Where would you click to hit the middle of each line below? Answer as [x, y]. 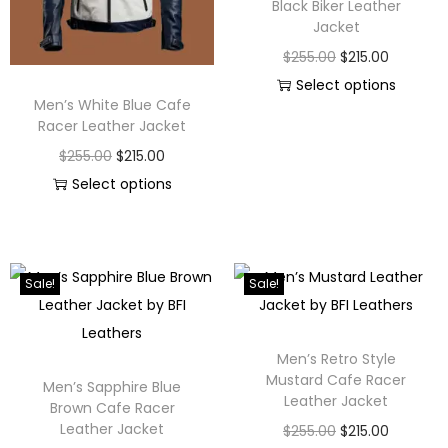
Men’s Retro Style [336, 359]
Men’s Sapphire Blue [112, 387]
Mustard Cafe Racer [336, 380]
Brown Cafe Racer [112, 408]
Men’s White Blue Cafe [112, 105]
